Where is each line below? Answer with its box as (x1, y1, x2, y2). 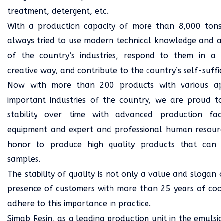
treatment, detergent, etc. (7, 6, 109, 16)
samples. (7, 154, 40, 164)
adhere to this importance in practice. (7, 199, 151, 208)
